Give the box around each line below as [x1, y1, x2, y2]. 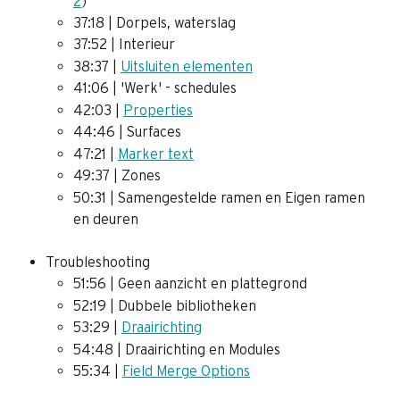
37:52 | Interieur [73, 36, 175, 53]
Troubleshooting [46, 253, 150, 270]
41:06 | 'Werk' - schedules [73, 79, 237, 96]
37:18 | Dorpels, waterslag [73, 13, 236, 30]
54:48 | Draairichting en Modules [73, 340, 280, 357]
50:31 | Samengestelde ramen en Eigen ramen [73, 188, 369, 205]
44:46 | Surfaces [73, 123, 181, 140]
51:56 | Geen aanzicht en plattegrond [73, 275, 307, 292]
